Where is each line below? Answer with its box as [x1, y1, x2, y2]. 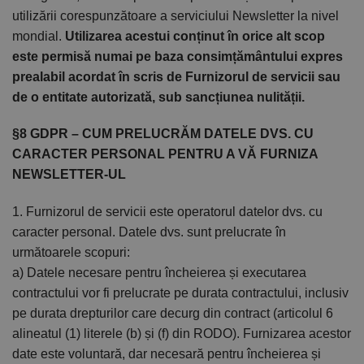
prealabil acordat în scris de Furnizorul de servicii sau [12, 69, 340, 84]
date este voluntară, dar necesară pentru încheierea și [12, 346, 321, 361]
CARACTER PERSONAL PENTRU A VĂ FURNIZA [12, 147, 318, 162]
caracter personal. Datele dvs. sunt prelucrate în [12, 224, 286, 239]
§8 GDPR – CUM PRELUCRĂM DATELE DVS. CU [12, 127, 314, 141]
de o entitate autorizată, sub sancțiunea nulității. [12, 89, 305, 104]
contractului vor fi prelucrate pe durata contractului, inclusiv [12, 285, 349, 300]
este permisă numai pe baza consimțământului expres [12, 49, 343, 63]
